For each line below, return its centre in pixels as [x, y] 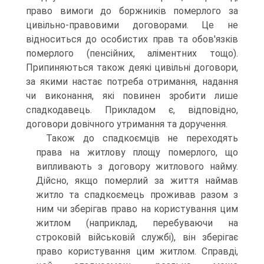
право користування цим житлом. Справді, [137, 251]
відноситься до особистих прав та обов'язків [132, 39]
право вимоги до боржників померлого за [132, 11]
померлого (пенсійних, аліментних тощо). [132, 53]
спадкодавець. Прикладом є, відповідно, [132, 110]
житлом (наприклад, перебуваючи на [137, 223]
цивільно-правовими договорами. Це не [132, 25]
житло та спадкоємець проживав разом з [137, 195]
